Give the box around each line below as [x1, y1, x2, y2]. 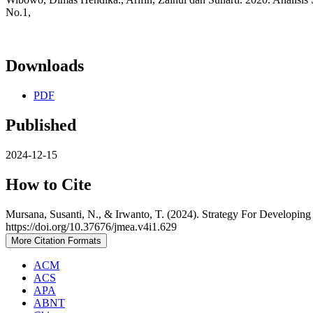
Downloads [6, 57, 84, 75]
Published [6, 116, 76, 135]
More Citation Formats [11, 235, 101, 246]
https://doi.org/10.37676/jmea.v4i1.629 [6, 220, 177, 233]
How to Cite [6, 175, 92, 194]
